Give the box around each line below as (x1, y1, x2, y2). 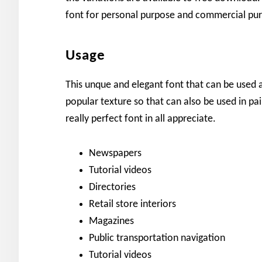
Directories (89, 181, 136, 193)
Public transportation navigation (89, 232, 225, 244)
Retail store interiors (89, 198, 176, 210)
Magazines (89, 215, 134, 227)
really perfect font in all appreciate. (65, 113, 216, 125)
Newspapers (89, 147, 142, 159)
